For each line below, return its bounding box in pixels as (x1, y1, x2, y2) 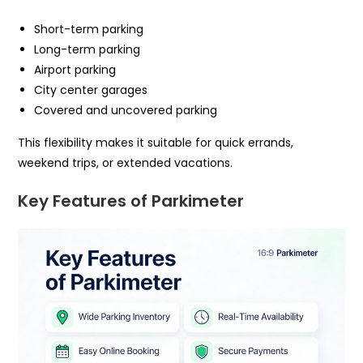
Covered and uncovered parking (34, 102, 218, 119)
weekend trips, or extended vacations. (18, 155, 233, 172)
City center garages (34, 82, 148, 99)
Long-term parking (34, 41, 141, 58)
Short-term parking (34, 21, 144, 38)
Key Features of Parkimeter (18, 190, 245, 213)
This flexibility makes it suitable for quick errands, (18, 135, 294, 152)
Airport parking (34, 62, 117, 79)
